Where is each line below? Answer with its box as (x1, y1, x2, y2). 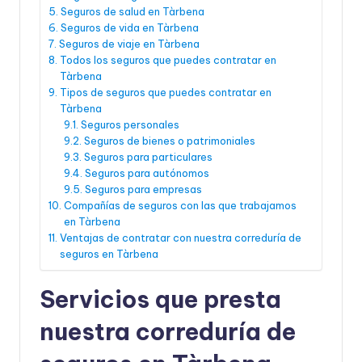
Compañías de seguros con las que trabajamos (63, 198, 297, 212)
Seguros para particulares (83, 149, 213, 163)
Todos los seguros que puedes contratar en (59, 53, 276, 66)
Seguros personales (80, 117, 179, 131)
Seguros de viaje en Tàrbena (58, 36, 200, 50)
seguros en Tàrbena (59, 246, 158, 260)
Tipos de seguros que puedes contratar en (59, 85, 271, 99)
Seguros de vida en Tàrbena (60, 20, 199, 34)
